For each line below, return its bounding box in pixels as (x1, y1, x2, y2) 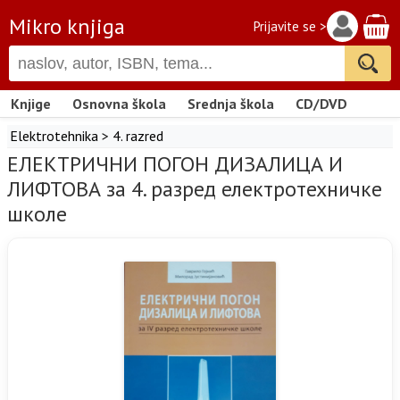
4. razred (112, 127, 163, 145)
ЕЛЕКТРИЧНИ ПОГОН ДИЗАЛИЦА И (7, 150, 343, 178)
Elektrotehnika (10, 127, 98, 145)
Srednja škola (187, 95, 274, 112)
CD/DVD (296, 95, 347, 112)
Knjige (11, 95, 51, 112)
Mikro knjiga (9, 12, 125, 40)
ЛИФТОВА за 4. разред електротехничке (7, 175, 382, 203)
